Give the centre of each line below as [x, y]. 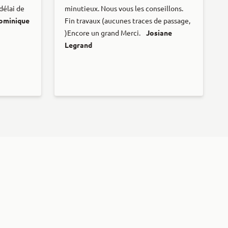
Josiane [159, 33]
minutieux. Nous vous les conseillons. [124, 8]
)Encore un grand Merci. [103, 33]
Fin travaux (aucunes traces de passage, [127, 21]
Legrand [78, 45]
